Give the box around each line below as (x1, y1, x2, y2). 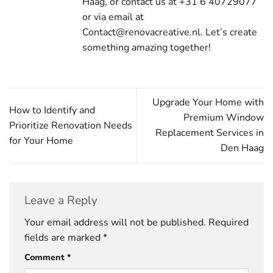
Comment (24, 251, 67, 264)
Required (208, 216, 249, 230)
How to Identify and (9, 103, 95, 117)
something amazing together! (82, 41, 211, 55)
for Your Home (9, 133, 73, 147)
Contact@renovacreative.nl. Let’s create (82, 26, 257, 40)
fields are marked (24, 231, 103, 245)
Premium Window (183, 111, 264, 125)
